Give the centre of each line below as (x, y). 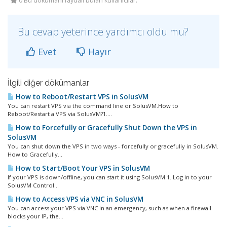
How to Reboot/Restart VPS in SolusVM (81, 97)
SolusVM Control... (33, 185)
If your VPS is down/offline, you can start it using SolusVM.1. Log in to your (110, 177)
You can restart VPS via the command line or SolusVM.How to (93, 105)
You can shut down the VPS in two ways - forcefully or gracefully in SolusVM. (113, 146)
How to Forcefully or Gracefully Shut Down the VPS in (106, 127)
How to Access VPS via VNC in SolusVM (79, 199)
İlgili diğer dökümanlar (48, 83)
